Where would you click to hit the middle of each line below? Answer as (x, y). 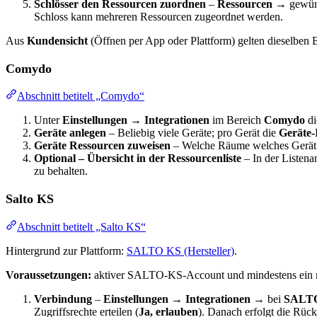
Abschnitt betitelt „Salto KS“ (81, 226)
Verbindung (63, 299)
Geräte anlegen (70, 133)
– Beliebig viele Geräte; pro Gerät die (192, 133)
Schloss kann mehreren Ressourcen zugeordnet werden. (158, 16)
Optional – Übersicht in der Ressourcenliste (138, 158)
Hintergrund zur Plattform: (66, 250)
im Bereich (237, 120)
